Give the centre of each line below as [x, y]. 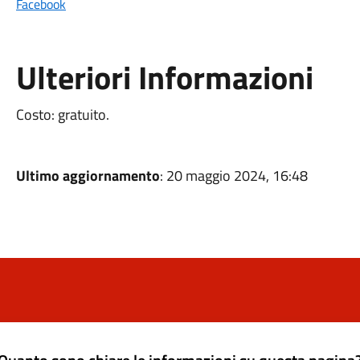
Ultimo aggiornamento [88, 176]
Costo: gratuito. [62, 115]
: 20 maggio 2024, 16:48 [233, 176]
